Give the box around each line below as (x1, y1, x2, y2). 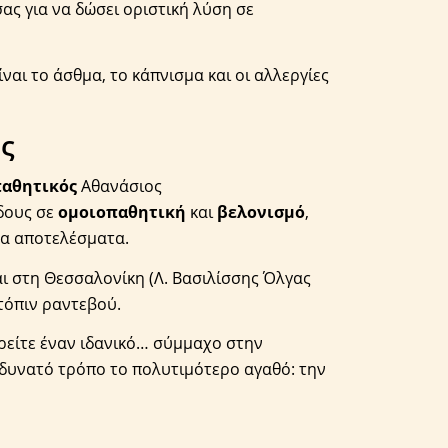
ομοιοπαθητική (58, 201, 187, 224)
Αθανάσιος (77, 175, 163, 198)
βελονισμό (217, 201, 306, 224)
